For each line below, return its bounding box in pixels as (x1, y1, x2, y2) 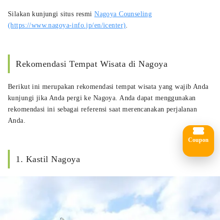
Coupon (188, 136, 209, 143)
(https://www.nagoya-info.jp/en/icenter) (8, 21, 126, 29)
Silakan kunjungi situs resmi (8, 10, 95, 18)
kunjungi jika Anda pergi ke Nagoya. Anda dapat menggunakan (8, 94, 196, 102)
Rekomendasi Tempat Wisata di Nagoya (16, 58, 168, 69)
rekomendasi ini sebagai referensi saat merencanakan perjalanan (8, 105, 197, 113)
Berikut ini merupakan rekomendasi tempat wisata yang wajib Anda (8, 82, 209, 90)
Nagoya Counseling (94, 10, 152, 18)
